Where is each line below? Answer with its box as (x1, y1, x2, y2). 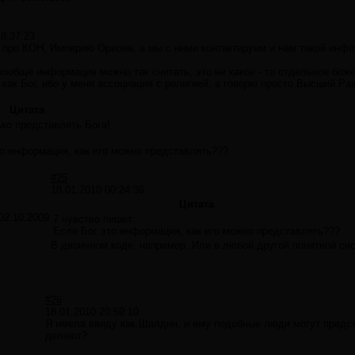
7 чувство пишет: (53, 213, 136, 226)
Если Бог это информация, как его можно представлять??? (53, 225, 340, 238)
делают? (45, 330, 87, 342)
